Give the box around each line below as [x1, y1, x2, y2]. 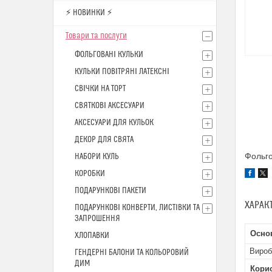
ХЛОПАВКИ [75, 231, 109, 240]
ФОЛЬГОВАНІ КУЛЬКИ [75, 50, 143, 59]
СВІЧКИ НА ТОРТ [75, 84, 126, 93]
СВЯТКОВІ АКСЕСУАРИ [75, 101, 144, 110]
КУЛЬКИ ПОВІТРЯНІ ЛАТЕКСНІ [75, 67, 169, 76]
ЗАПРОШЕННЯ [75, 214, 120, 223]
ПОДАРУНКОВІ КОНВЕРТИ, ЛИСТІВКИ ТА [75, 203, 200, 212]
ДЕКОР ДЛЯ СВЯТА [75, 135, 134, 144]
